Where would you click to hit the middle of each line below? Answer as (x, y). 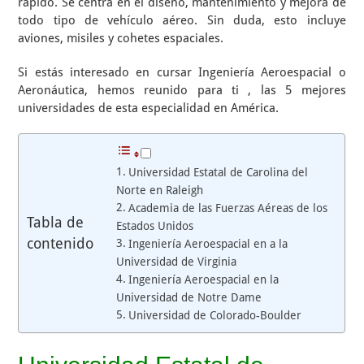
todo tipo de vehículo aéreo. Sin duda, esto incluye (182, 20)
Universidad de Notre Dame (189, 297)
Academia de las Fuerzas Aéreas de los (227, 208)
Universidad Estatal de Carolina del (218, 172)
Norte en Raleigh (160, 190)
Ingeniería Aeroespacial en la (203, 279)
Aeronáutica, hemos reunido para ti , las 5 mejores (182, 90)
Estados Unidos (155, 226)
